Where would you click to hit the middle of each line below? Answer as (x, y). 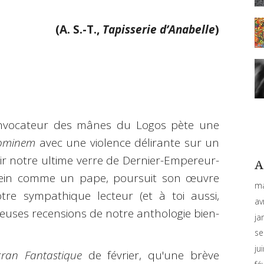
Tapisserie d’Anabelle (159, 30)
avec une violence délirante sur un (128, 143)
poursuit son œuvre (166, 178)
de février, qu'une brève (151, 255)
